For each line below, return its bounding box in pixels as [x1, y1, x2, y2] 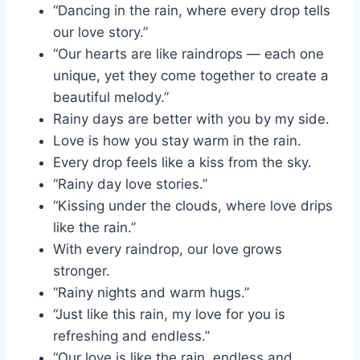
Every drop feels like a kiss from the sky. [53, 154, 312, 171]
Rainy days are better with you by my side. [53, 111, 329, 128]
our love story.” [53, 24, 148, 41]
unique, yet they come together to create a [53, 67, 329, 84]
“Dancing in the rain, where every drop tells [53, 2, 330, 19]
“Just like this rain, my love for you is [53, 306, 285, 323]
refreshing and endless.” [53, 328, 210, 345]
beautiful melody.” [53, 89, 169, 106]
